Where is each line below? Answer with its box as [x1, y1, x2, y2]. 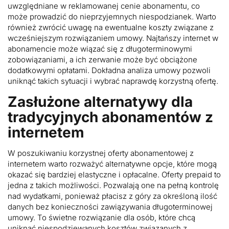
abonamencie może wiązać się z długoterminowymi [8, 43, 192, 54]
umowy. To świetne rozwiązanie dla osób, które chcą [8, 212, 195, 222]
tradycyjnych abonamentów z [8, 108, 213, 126]
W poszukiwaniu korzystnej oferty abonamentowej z [8, 148, 194, 158]
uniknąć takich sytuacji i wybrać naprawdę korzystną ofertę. [8, 76, 218, 86]
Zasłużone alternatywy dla [8, 93, 193, 110]
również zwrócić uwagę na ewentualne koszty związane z [8, 22, 214, 32]
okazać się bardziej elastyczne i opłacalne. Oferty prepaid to [8, 169, 221, 179]
